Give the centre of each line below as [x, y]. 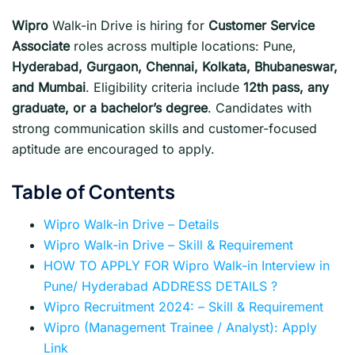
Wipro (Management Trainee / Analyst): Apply [180, 327]
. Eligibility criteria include [164, 87]
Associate [43, 46]
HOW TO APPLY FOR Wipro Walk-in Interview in [187, 265]
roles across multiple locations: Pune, [185, 46]
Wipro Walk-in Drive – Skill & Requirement [168, 244]
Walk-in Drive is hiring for [130, 25]
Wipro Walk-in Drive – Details [131, 224]
